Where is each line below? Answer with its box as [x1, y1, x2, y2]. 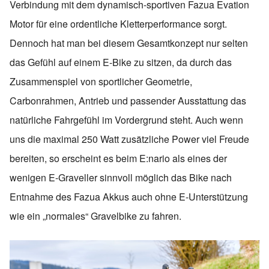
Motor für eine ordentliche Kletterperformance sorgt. [10, 17, 227, 31]
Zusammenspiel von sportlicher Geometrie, [10, 74, 192, 89]
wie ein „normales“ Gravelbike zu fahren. [10, 209, 181, 223]
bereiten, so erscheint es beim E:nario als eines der [10, 151, 227, 166]
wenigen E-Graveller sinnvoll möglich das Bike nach [10, 171, 232, 185]
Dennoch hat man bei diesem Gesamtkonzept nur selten [10, 36, 248, 50]
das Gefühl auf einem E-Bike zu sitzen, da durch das [10, 55, 232, 70]
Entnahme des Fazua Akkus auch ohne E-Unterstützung [10, 190, 248, 204]
